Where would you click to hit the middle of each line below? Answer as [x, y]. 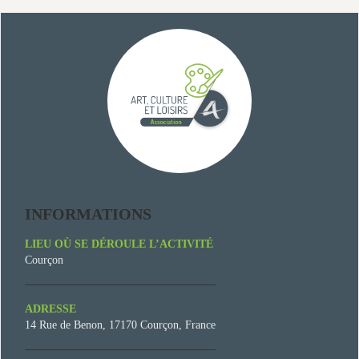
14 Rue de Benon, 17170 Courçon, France [120, 325]
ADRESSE [50, 309]
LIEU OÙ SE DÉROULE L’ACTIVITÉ [119, 244]
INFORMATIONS [88, 214]
